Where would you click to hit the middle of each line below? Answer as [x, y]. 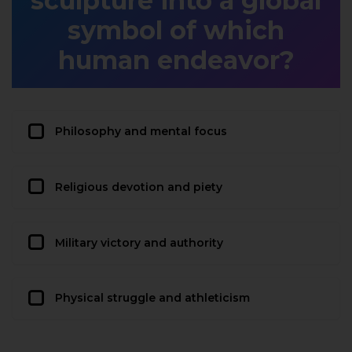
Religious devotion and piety [139, 187]
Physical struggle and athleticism [152, 298]
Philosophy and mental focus [141, 132]
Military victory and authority [139, 242]
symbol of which [176, 31]
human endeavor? [176, 60]
